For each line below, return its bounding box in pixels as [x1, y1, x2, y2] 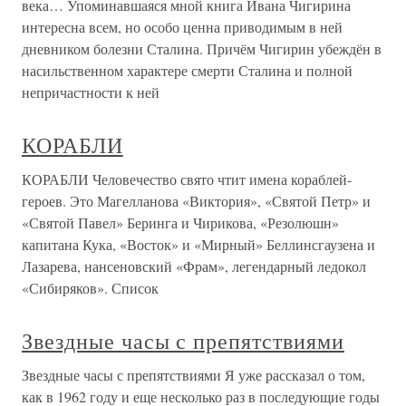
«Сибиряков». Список [22, 278, 159, 298]
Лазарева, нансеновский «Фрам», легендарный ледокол [22, 256, 366, 276]
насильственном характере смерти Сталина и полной [22, 61, 353, 81]
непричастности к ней [22, 82, 159, 102]
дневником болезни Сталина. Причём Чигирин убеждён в [22, 39, 382, 59]
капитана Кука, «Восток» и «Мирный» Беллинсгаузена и [22, 235, 375, 255]
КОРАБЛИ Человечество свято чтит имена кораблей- [22, 169, 352, 189]
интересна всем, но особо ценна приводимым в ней [22, 17, 343, 37]
